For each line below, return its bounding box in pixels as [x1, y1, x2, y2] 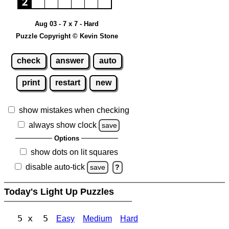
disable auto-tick [26, 163, 85, 172]
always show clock [28, 121, 97, 130]
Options [54, 134, 79, 143]
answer [56, 56, 84, 65]
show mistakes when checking [19, 106, 129, 115]
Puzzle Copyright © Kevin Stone [15, 32, 118, 40]
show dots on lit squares [30, 148, 118, 157]
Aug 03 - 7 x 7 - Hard [35, 19, 99, 28]
